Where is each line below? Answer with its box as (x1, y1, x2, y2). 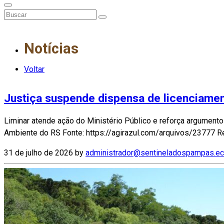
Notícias (24, 39, 78, 57)
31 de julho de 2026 (4, 148, 73, 158)
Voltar (24, 64, 44, 74)
